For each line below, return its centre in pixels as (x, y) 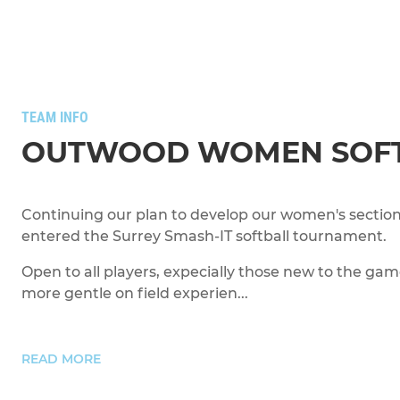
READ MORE (61, 359)
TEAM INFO (55, 117)
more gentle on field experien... (135, 293)
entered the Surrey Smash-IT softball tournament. (204, 236)
